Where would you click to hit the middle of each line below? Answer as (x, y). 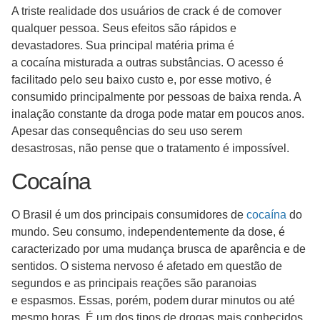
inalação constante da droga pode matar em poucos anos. (158, 114)
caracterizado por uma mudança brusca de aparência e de (159, 249)
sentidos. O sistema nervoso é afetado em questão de (147, 266)
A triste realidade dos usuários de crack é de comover (146, 11)
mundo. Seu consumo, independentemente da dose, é (148, 231)
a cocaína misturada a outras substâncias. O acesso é (147, 63)
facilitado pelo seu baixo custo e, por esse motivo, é (141, 80)
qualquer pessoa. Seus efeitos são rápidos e (124, 29)
